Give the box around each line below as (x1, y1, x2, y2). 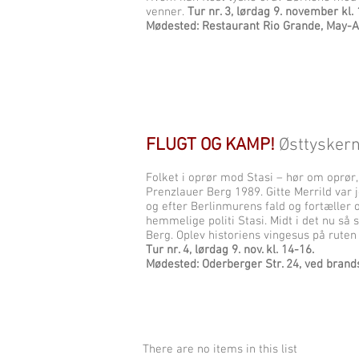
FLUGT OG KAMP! (146, 135, 275, 156)
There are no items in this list (143, 342, 297, 357)
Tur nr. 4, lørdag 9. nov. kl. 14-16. (146, 243, 314, 257)
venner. (146, 5, 184, 19)
